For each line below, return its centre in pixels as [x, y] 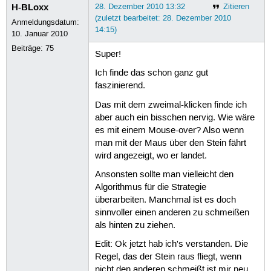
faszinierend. [120, 86]
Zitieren [236, 6]
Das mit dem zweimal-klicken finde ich [171, 105]
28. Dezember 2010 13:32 [140, 6]
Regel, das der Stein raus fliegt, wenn [168, 257]
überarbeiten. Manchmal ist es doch [165, 200]
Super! [108, 55]
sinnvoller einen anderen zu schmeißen [172, 213]
